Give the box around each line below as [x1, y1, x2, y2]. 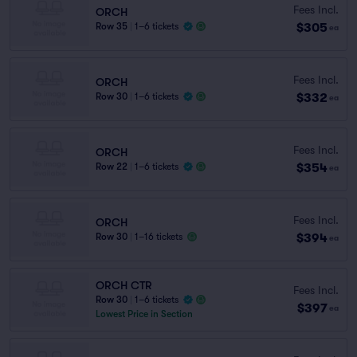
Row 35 [96, 21, 127, 32]
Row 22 [96, 161, 127, 172]
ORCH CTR [96, 279, 152, 292]
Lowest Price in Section [96, 308, 193, 320]
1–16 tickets [135, 231, 182, 242]
